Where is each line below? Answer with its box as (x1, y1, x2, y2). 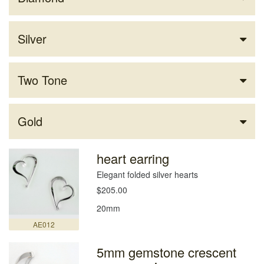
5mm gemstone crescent (97, 243, 237, 262)
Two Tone (18, 71, 67, 89)
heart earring (97, 149, 170, 168)
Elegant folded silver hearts (97, 169, 199, 181)
